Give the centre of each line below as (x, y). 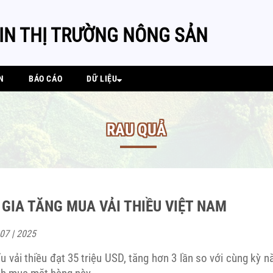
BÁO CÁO (46, 79)
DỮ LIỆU (102, 79)
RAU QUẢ (136, 130)
